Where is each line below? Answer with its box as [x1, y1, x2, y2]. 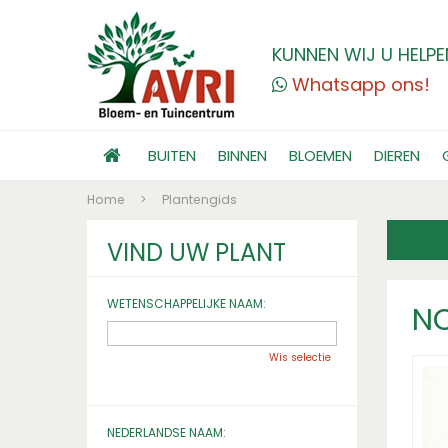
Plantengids [162, 191, 237, 208]
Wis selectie [269, 350, 331, 365]
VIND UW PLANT [107, 236, 286, 269]
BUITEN [148, 145, 196, 166]
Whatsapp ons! [292, 72, 430, 97]
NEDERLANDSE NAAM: [107, 424, 226, 441]
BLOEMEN [289, 145, 352, 166]
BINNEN [218, 145, 267, 166]
